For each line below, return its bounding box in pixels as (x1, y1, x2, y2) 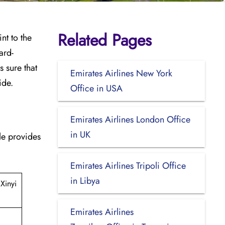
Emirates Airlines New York (70, 66, 172, 80)
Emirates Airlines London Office (70, 113, 190, 126)
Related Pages (57, 28, 152, 52)
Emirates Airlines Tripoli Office (70, 159, 186, 172)
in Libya (70, 174, 100, 187)
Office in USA (70, 81, 123, 95)
